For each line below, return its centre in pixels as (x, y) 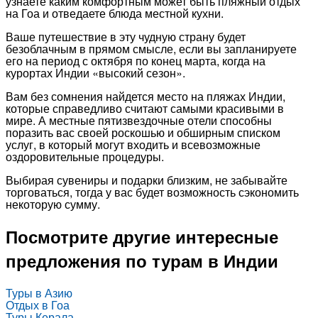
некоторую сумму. (53, 204)
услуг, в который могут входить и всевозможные (133, 145)
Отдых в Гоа (38, 305)
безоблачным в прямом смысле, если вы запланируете (151, 49)
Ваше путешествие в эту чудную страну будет (126, 37)
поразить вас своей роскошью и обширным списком (143, 133)
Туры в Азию (39, 293)
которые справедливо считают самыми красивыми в (145, 109)
